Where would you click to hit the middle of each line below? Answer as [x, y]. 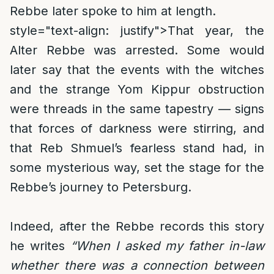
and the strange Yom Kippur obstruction [137, 89]
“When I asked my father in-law [168, 246]
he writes [40, 246]
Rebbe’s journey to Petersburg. [101, 187]
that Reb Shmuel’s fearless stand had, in [137, 148]
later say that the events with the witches [137, 70]
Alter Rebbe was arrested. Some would [137, 50]
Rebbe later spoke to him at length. [113, 11]
